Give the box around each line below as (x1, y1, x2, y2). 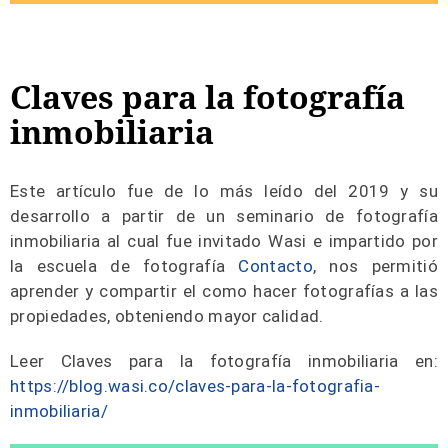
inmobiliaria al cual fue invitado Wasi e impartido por (10, 231, 438, 252)
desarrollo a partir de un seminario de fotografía (10, 206, 438, 227)
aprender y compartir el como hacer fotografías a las (10, 281, 438, 302)
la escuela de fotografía (10, 256, 239, 277)
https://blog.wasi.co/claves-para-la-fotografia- (10, 376, 381, 397)
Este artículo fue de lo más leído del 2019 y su (10, 181, 438, 202)
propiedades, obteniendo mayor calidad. (10, 306, 324, 327)
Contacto (238, 256, 313, 277)
